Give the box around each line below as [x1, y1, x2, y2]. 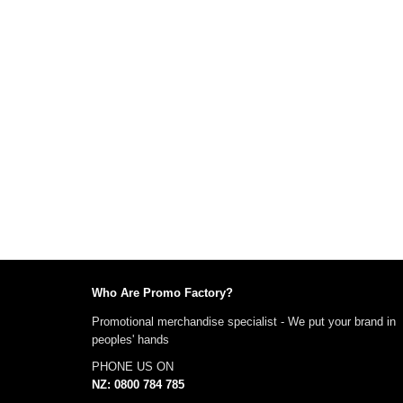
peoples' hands [92, 333, 169, 346]
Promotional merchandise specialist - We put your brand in [92, 315, 396, 328]
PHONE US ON [92, 360, 174, 373]
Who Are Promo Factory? [92, 286, 233, 300]
